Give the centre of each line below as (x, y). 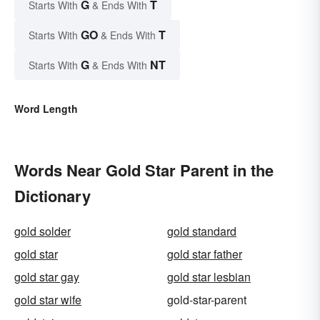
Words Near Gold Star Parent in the (144, 170)
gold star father (205, 254)
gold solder (42, 231)
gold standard (202, 231)
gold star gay (47, 276)
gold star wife (48, 299)
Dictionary (52, 195)
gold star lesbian (209, 276)
